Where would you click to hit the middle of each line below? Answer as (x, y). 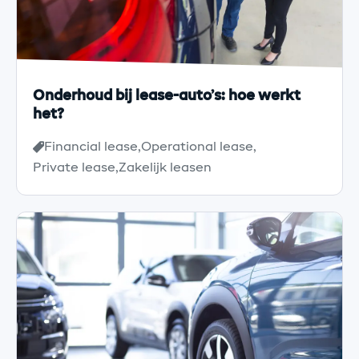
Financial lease (91, 147)
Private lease (74, 168)
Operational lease (197, 147)
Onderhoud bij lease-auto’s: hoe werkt (167, 96)
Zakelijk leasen (165, 168)
